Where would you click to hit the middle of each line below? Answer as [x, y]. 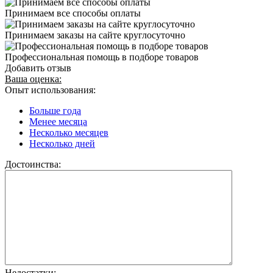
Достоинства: [33, 164]
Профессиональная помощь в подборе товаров [102, 57]
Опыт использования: [50, 90]
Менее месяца [58, 121]
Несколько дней [62, 143]
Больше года [55, 110]
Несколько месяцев [69, 132]
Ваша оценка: [33, 79]
